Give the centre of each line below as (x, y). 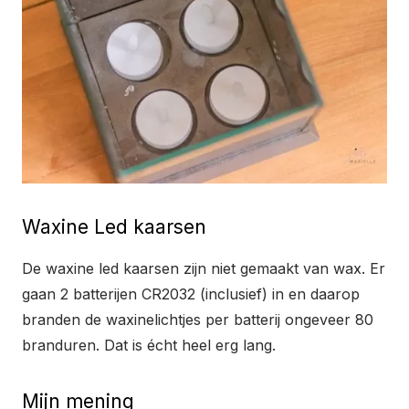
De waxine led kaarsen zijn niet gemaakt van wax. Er (204, 268)
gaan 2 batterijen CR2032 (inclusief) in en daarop (191, 294)
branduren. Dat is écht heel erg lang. (151, 345)
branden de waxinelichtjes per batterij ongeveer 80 (198, 319)
